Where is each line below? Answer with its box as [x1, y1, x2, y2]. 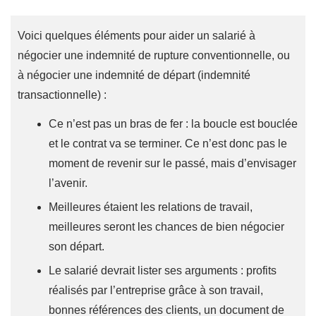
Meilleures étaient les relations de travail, [49, 201, 253, 214]
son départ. [49, 241, 107, 253]
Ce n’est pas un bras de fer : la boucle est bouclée [49, 118, 298, 130]
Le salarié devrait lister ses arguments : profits [49, 265, 276, 277]
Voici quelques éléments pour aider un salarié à [18, 30, 255, 42]
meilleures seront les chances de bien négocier [49, 221, 284, 233]
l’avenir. [49, 177, 90, 190]
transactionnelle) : [18, 89, 107, 102]
